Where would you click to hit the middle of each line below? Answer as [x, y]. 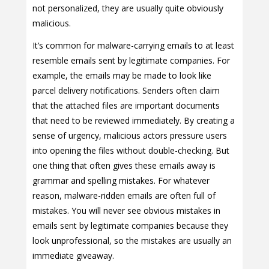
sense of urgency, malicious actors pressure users [130, 136]
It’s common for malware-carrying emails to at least [133, 46]
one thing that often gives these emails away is [124, 166]
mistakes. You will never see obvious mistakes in [126, 211]
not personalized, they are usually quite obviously [128, 8]
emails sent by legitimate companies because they [130, 226]
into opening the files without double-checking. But [131, 151]
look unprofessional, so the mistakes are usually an [132, 241]
